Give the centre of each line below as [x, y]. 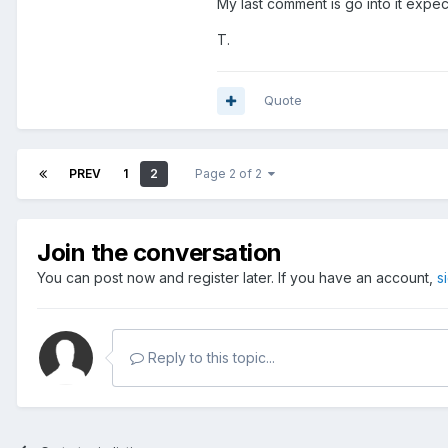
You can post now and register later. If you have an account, [237, 278]
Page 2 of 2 [231, 174]
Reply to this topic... [209, 358]
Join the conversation [159, 253]
